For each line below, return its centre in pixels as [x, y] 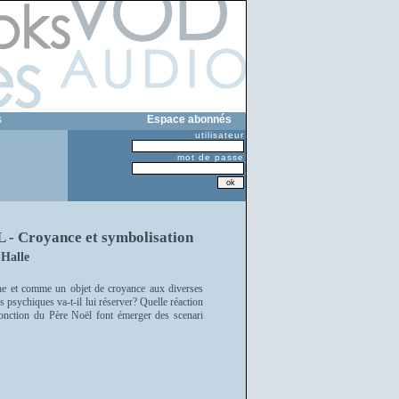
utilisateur [220, 135]
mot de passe [211, 157]
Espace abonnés [189, 119]
